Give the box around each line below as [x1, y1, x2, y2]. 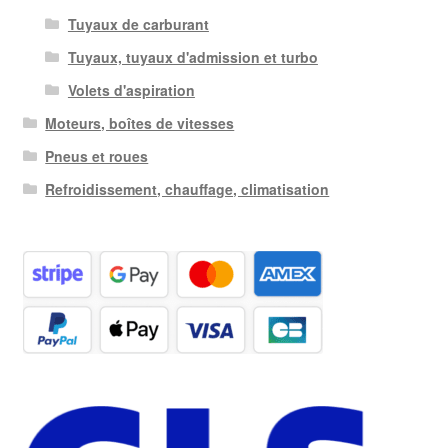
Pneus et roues [45, 146, 149, 167]
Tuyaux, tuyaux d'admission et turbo [67, 47, 318, 68]
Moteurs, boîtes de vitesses [45, 113, 235, 134]
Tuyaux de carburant [67, 14, 209, 35]
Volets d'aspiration [67, 80, 195, 101]
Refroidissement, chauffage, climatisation [45, 179, 330, 200]
